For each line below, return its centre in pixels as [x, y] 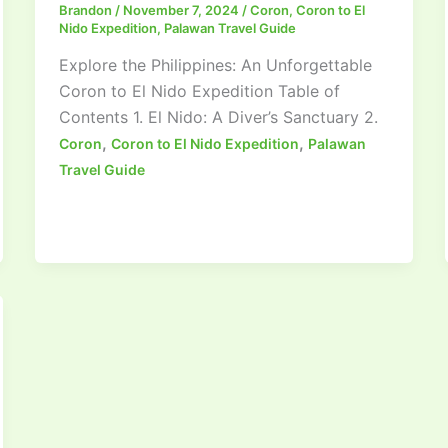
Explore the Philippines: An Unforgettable [215, 65]
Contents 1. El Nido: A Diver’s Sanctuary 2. [218, 117]
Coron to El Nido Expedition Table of [199, 91]
